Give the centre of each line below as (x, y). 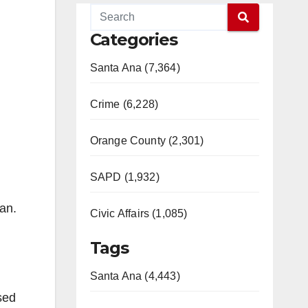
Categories (133, 40)
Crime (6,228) (124, 104)
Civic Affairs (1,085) (139, 213)
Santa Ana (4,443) (135, 276)
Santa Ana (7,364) (135, 68)
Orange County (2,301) (147, 141)
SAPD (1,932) (124, 177)
